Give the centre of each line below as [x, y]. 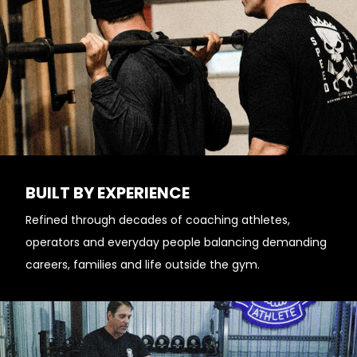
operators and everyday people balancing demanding [176, 242]
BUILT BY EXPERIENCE [108, 193]
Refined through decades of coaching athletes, [158, 220]
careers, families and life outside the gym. [143, 265]
